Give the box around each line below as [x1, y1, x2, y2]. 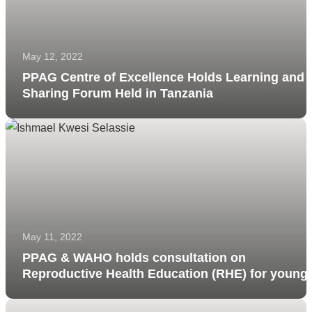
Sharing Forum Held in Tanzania [22, 86, 213, 100]
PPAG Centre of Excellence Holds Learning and [22, 70, 304, 84]
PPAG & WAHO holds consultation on [22, 251, 246, 265]
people [22, 283, 63, 297]
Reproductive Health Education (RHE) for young [22, 267, 308, 281]
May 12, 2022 [22, 50, 83, 62]
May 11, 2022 [22, 231, 82, 243]
